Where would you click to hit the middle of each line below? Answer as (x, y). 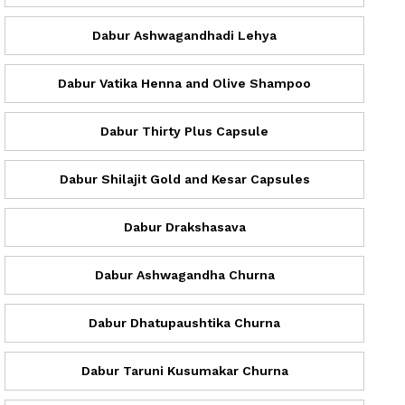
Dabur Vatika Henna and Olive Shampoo (184, 83)
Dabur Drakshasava (184, 226)
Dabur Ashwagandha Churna (184, 274)
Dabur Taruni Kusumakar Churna (184, 370)
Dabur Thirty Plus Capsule (184, 131)
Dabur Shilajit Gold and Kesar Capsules (184, 179)
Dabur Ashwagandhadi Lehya (184, 35)
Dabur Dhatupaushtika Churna (184, 322)
